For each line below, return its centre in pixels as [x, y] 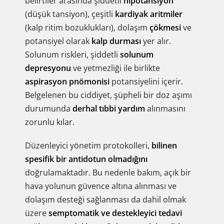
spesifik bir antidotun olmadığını [86, 159]
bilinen [164, 145]
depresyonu [48, 68]
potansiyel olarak [58, 41]
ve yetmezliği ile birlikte [115, 68]
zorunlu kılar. [50, 122]
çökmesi [165, 27]
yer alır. [156, 41]
